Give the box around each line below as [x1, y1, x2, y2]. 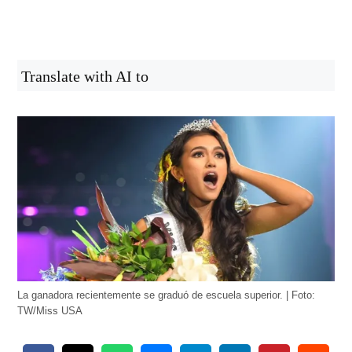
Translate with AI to [21, 67, 149, 85]
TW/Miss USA [17, 305, 83, 317]
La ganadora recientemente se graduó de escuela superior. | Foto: [17, 289, 316, 301]
